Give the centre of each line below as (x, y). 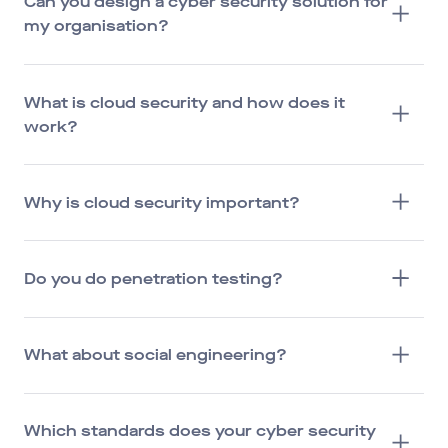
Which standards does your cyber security (200, 431)
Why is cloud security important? (162, 202)
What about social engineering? (155, 355)
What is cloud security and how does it (184, 102)
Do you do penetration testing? (153, 278)
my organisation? (96, 26)
